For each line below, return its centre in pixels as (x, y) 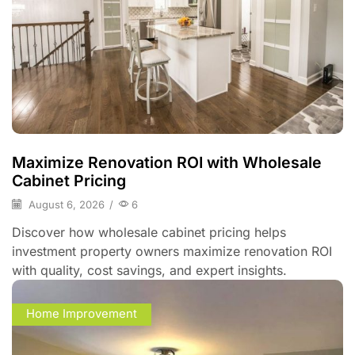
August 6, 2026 (65, 204)
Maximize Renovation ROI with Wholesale (167, 163)
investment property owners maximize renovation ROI (172, 251)
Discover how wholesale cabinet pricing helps (149, 232)
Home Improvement (81, 314)
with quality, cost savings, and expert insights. (149, 270)
